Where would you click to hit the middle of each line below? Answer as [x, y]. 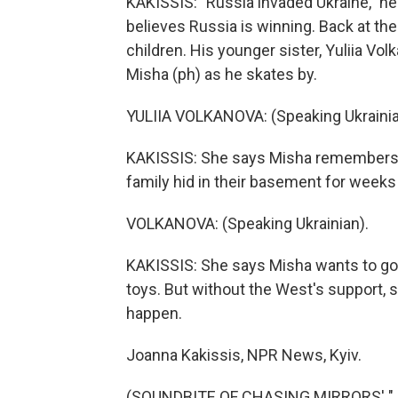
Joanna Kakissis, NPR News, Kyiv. [244, 355]
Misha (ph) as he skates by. [222, 74]
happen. [154, 313]
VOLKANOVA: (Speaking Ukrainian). [247, 223]
